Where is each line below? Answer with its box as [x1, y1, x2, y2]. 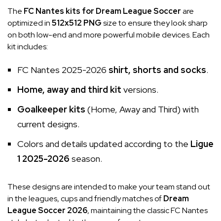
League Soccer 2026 [7, 205, 87, 216]
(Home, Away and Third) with [85, 103, 199, 115]
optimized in [7, 17, 52, 28]
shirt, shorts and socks [109, 64, 206, 75]
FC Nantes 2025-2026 [17, 64, 109, 75]
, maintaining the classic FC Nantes [87, 205, 208, 216]
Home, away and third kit [17, 83, 121, 95]
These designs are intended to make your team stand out [7, 181, 210, 192]
